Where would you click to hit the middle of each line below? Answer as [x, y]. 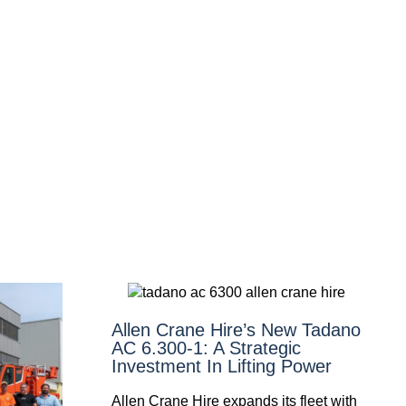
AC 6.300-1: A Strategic [206, 348]
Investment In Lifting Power [221, 367]
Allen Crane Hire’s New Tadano [236, 330]
